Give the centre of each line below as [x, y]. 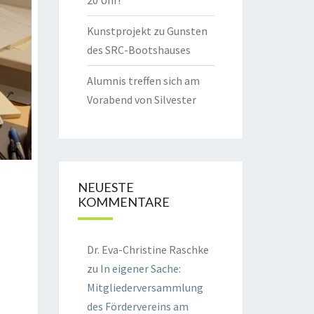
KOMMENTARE [123, 202]
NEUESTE [105, 187]
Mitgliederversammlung [145, 287]
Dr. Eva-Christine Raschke [148, 250]
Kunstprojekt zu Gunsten [147, 31]
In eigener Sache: [140, 268]
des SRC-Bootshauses [138, 50]
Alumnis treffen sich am [143, 81]
